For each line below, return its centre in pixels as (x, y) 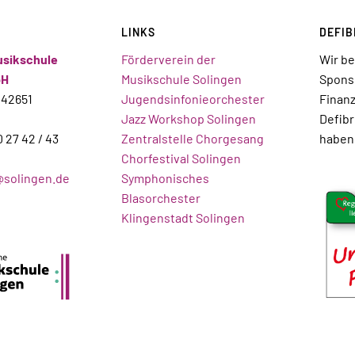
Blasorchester (160, 197)
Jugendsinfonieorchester (193, 98)
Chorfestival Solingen (181, 158)
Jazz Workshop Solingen (188, 118)
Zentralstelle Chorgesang (192, 138)
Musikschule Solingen (181, 78)
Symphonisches (165, 177)
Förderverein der (168, 59)
